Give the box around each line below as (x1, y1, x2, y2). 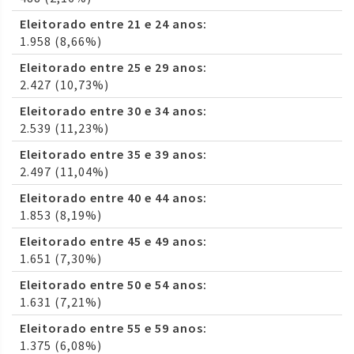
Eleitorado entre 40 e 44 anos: (20, 190, 207, 206)
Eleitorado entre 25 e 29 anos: (20, 59, 207, 76)
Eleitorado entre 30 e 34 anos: (20, 103, 207, 119)
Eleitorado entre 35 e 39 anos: (20, 146, 207, 163)
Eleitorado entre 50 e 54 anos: (20, 277, 207, 293)
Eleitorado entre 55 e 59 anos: (20, 320, 207, 337)
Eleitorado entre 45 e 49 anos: (20, 233, 207, 250)
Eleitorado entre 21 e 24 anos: (20, 16, 207, 32)
